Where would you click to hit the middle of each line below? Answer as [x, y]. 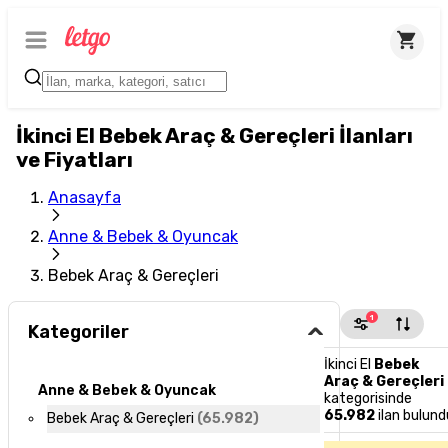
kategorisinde [368, 398]
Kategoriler [79, 332]
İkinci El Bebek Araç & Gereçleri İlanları [214, 136]
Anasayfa [84, 197]
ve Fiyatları [74, 160]
